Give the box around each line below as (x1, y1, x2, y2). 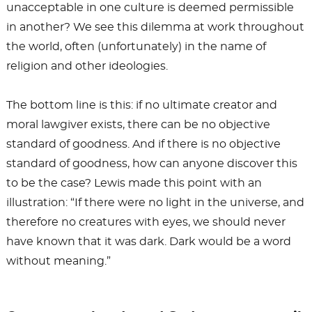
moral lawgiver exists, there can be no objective (6, 119, 270, 131)
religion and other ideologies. (6, 61, 168, 72)
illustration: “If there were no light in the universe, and (6, 197, 304, 209)
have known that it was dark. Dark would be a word (6, 236, 291, 248)
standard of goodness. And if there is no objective (6, 139, 281, 150)
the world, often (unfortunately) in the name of (6, 41, 266, 53)
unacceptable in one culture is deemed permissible (6, 2, 294, 14)
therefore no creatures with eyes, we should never (6, 217, 286, 228)
